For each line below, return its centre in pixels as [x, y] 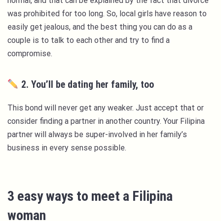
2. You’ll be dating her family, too [86, 85]
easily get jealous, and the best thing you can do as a [100, 27]
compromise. [31, 54]
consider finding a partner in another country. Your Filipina [106, 121]
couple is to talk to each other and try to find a [89, 40]
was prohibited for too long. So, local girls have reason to [107, 14]
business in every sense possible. [68, 148]
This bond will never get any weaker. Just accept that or [106, 108]
